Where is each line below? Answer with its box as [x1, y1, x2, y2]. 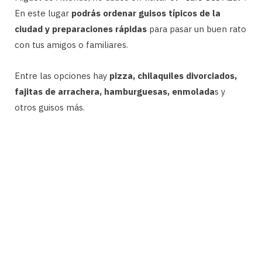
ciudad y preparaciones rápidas [15, 23, 147, 35]
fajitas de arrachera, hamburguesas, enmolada [15, 85, 215, 97]
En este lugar [15, 7, 71, 19]
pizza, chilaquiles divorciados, [109, 70, 237, 81]
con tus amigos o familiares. [15, 39, 128, 50]
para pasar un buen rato [147, 23, 246, 35]
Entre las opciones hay [15, 70, 109, 81]
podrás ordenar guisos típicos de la [71, 7, 220, 19]
